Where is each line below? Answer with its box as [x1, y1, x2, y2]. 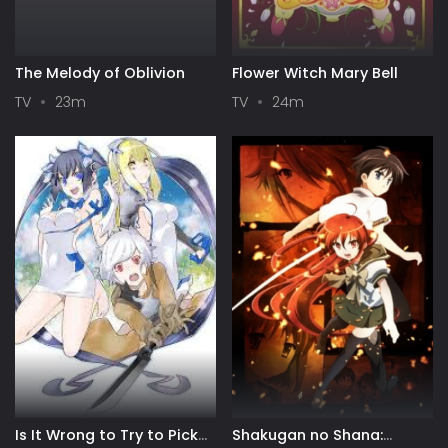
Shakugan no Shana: [232, 424, 383, 445]
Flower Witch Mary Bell [232, 62, 398, 83]
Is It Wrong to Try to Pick [15, 424, 198, 445]
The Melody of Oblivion [15, 62, 185, 83]
